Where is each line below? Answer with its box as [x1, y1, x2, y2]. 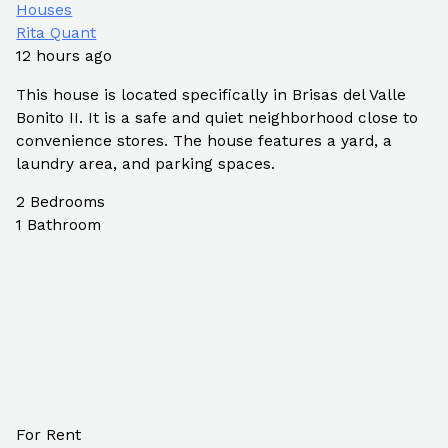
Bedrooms [30, 193, 106, 212]
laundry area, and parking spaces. [16, 154, 276, 173]
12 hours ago [16, 47, 113, 66]
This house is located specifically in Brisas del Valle [16, 85, 407, 104]
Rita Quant [16, 24, 97, 43]
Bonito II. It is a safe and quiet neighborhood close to [16, 108, 419, 127]
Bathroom [27, 216, 102, 235]
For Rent [16, 426, 82, 445]
